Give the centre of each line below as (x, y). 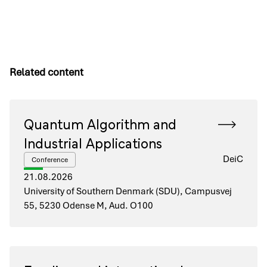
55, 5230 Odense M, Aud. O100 (89, 206)
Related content (46, 72)
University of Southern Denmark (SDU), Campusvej (128, 191)
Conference (50, 160)
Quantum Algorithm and (100, 123)
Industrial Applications (93, 142)
